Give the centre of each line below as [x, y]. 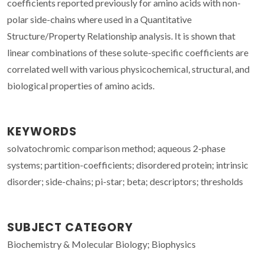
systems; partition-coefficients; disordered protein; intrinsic [128, 164]
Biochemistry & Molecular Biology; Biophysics [101, 244]
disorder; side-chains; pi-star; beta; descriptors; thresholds [125, 181]
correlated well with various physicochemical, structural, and [128, 69]
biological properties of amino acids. [81, 85]
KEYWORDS [42, 131]
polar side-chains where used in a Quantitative [99, 19]
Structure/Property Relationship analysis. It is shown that [121, 35]
